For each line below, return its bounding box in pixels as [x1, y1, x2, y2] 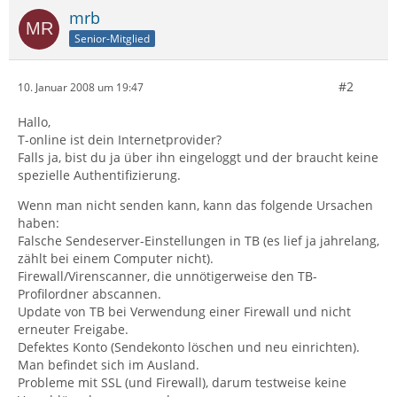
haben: [18, 214, 59, 231]
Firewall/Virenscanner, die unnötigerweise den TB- [18, 268, 317, 284]
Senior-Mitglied [74, 30, 150, 46]
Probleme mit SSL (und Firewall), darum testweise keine [18, 374, 346, 391]
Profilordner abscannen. [18, 285, 161, 302]
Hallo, [18, 113, 51, 130]
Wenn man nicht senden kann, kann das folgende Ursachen [18, 197, 373, 214]
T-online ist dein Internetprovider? [18, 131, 222, 148]
